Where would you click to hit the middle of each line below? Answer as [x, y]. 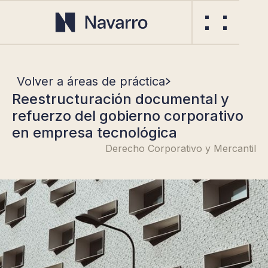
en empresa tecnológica [95, 133]
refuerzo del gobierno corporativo [128, 116]
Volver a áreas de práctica [91, 81]
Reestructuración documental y [121, 99]
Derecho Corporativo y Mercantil [181, 148]
